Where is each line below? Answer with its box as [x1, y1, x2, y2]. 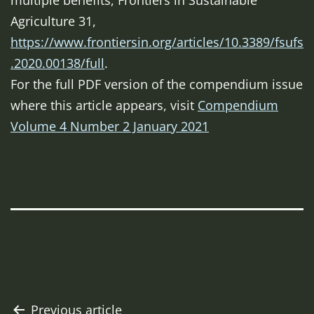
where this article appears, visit [11, 97, 198, 114]
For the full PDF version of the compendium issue [11, 76, 303, 93]
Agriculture [11, 13, 78, 30]
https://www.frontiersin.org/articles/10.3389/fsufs [11, 34, 303, 51]
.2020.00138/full [11, 55, 104, 72]
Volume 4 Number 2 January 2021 [11, 118, 209, 135]
